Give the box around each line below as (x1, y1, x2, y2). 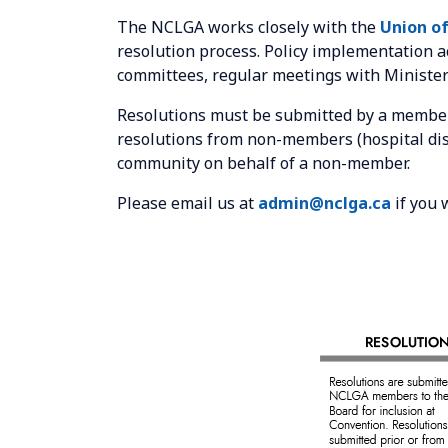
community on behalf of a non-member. (117, 152, 410, 174)
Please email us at (117, 192, 258, 214)
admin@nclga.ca (258, 192, 391, 214)
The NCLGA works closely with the (117, 16, 380, 38)
